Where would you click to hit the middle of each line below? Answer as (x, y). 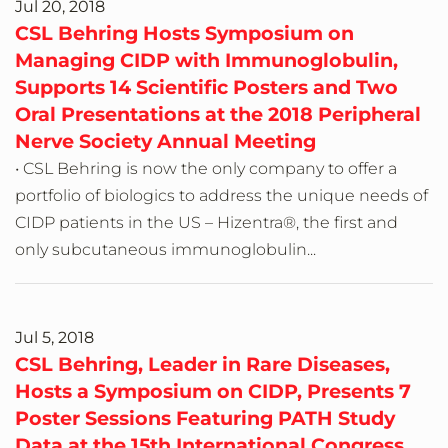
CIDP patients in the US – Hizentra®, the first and (206, 223)
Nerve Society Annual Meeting (165, 141)
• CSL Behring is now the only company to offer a (206, 169)
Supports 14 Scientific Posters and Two (206, 87)
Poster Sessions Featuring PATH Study (205, 418)
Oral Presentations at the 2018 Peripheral (218, 114)
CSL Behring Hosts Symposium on (184, 33)
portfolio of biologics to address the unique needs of (221, 196)
